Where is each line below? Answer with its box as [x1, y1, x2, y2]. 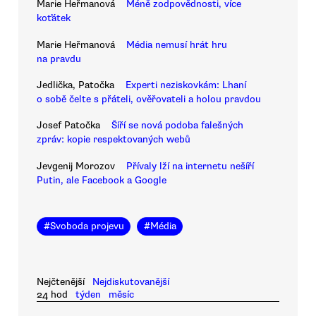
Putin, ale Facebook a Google [37, 174, 166, 186]
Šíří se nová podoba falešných [111, 119, 243, 132]
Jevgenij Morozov [37, 159, 115, 172]
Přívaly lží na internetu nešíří [126, 159, 254, 172]
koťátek [37, 12, 71, 25]
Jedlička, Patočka [37, 79, 114, 91]
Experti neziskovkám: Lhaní [126, 79, 246, 91]
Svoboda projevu [49, 220, 124, 233]
